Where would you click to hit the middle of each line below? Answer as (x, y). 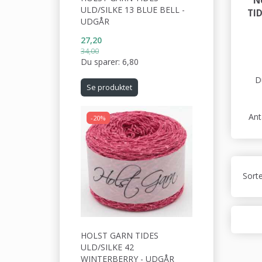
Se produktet (109, 87)
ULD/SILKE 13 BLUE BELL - (133, 9)
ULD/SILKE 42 (107, 247)
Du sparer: (101, 61)
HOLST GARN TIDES (120, 235)
